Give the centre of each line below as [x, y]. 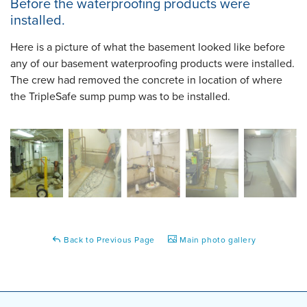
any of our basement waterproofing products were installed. [152, 63]
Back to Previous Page [108, 239]
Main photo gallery [217, 239]
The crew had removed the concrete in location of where [146, 80]
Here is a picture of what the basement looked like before [148, 47]
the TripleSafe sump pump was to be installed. [120, 96]
